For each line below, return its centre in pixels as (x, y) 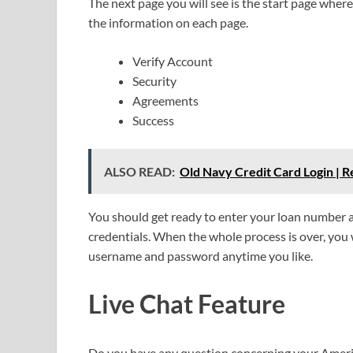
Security (154, 80)
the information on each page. (168, 22)
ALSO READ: (139, 171)
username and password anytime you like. (201, 255)
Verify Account (173, 61)
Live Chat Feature (187, 304)
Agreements (165, 100)
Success (153, 120)
